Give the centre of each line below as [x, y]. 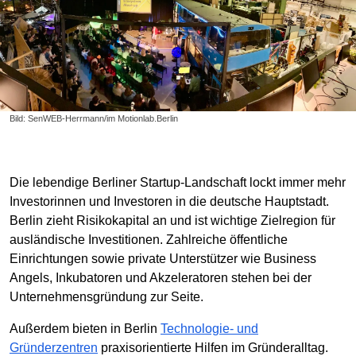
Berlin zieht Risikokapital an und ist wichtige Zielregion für [172, 221]
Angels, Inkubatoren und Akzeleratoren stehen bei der [161, 278]
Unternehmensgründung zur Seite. [106, 297]
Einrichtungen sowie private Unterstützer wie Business [163, 259]
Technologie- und [209, 329]
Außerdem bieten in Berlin [85, 329]
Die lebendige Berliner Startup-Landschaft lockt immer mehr [178, 183]
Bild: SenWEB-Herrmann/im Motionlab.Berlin [94, 119]
